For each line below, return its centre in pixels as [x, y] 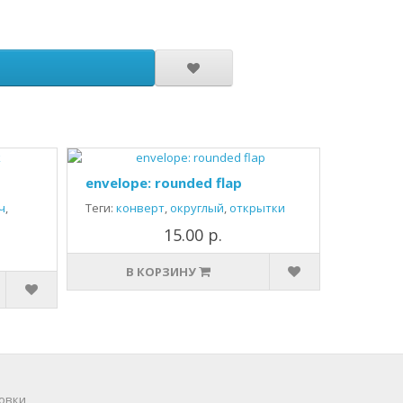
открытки [257, 208]
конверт [140, 208]
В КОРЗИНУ [161, 272]
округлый [197, 208]
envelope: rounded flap [163, 183]
